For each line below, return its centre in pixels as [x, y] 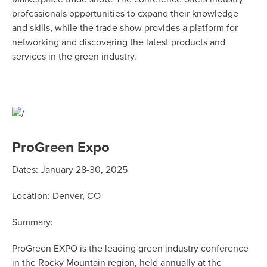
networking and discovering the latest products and [119, 43]
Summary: [32, 222]
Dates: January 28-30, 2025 [70, 170]
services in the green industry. [74, 57]
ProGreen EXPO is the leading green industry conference [130, 248]
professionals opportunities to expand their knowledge [125, 14]
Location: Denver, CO [56, 196]
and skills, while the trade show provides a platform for [125, 28]
